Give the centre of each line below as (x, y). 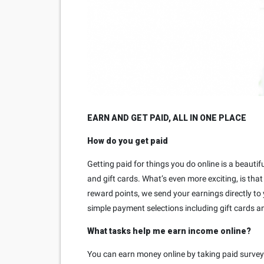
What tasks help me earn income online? (169, 231)
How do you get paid (128, 141)
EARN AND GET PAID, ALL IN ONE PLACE (167, 118)
